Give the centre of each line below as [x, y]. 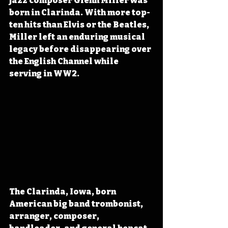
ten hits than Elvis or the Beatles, [80, 25]
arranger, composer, [55, 216]
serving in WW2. [44, 74]
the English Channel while [65, 61]
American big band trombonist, [77, 204]
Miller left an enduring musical [78, 37]
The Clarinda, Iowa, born [63, 191]
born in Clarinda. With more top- [80, 12]
